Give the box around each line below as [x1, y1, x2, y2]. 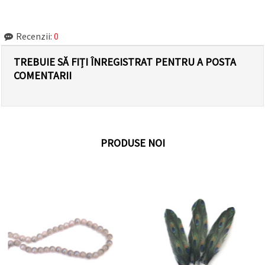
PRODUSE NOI [100, 135, 165, 150]
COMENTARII [14, 68, 72, 82]
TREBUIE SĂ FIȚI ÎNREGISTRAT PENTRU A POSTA [14, 54, 236, 69]
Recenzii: [16, 30, 52, 42]
